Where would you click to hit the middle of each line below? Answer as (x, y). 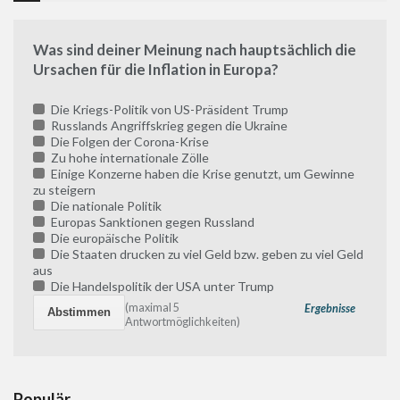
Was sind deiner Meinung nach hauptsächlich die (195, 50)
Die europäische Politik (113, 238)
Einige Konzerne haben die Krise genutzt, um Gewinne (201, 174)
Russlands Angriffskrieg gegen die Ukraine (167, 126)
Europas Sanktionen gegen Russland (151, 222)
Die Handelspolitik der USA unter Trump (161, 287)
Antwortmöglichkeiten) (183, 321)
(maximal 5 (153, 307)
